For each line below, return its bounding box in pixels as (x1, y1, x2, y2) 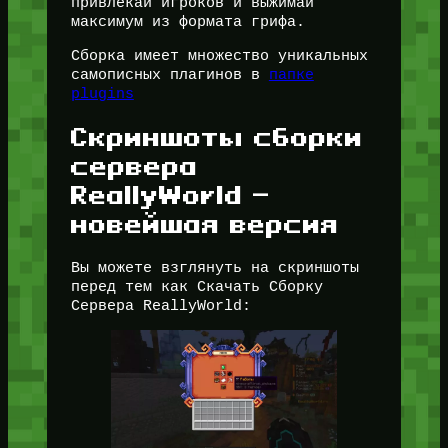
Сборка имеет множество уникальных (70, 48, 368, 65)
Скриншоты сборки (70, 123, 363, 152)
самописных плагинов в (70, 67, 269, 84)
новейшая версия (70, 210, 339, 239)
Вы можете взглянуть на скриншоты (70, 259, 359, 276)
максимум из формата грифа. (70, 14, 305, 31)
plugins (70, 86, 134, 103)
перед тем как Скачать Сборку (70, 278, 323, 295)
